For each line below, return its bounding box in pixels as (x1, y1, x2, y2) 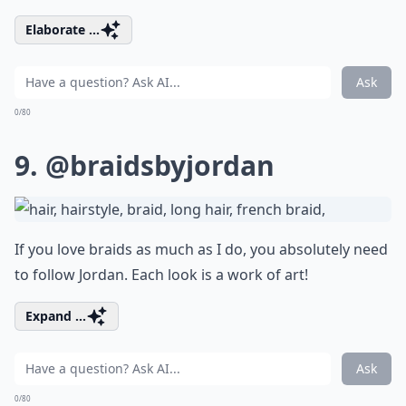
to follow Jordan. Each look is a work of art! (14, 264, 308, 285)
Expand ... (25, 306, 86, 324)
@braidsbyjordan (45, 146, 275, 184)
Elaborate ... (25, 20, 100, 38)
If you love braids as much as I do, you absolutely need (14, 238, 388, 259)
